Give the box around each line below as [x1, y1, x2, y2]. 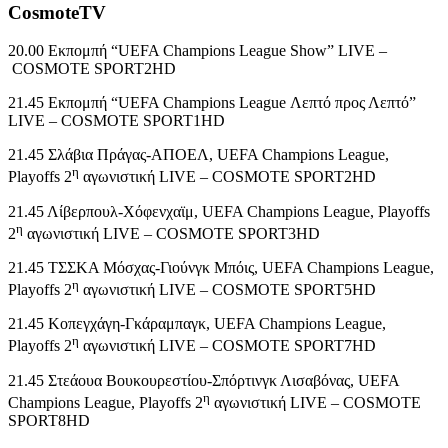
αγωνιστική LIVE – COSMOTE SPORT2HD [79, 168, 376, 186]
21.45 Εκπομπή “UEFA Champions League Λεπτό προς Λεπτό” [8, 94, 416, 112]
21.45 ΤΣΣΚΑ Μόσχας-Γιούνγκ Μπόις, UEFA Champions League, [8, 258, 434, 276]
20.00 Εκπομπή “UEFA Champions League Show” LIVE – [8, 42, 387, 60]
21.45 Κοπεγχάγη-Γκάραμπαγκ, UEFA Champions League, [8, 315, 386, 333]
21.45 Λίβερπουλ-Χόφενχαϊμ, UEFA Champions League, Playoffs [8, 202, 430, 220]
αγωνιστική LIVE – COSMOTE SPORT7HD [79, 337, 376, 355]
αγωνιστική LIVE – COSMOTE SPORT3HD [23, 224, 320, 242]
